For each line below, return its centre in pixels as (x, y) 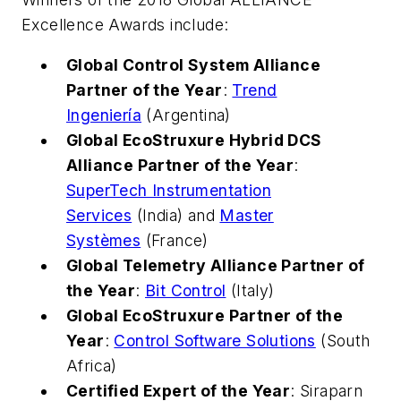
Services (99, 216)
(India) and (176, 216)
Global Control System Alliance (193, 65)
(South (343, 341)
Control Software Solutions (215, 341)
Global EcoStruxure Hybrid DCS (194, 141)
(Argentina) (186, 115)
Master (247, 216)
